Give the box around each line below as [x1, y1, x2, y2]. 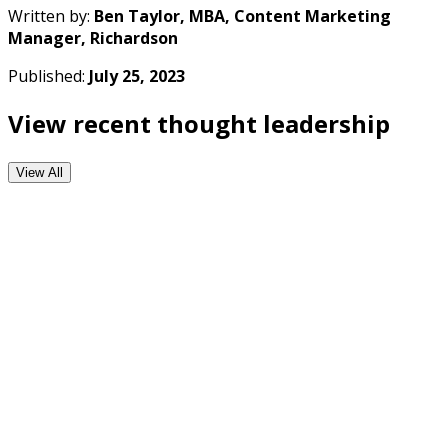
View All [16, 164, 63, 180]
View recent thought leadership [8, 106, 390, 140]
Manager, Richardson [8, 26, 178, 49]
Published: [8, 64, 89, 87]
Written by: [8, 4, 94, 27]
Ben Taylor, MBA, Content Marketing [94, 4, 391, 27]
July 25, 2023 [89, 64, 185, 87]
